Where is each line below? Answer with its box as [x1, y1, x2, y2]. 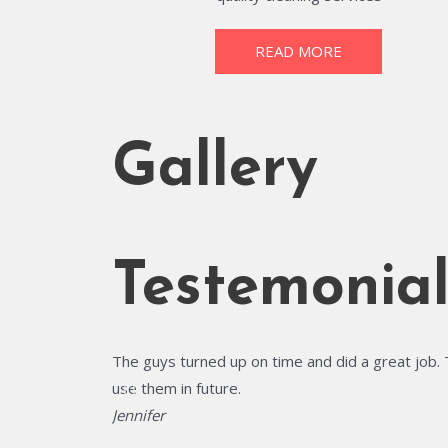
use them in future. [112, 378, 241, 398]
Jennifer [112, 405, 165, 425]
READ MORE [255, 41, 343, 61]
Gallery [112, 140, 318, 200]
